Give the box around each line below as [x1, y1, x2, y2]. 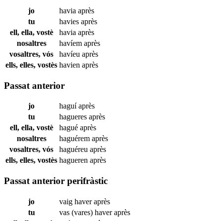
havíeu [59, 49, 82, 58]
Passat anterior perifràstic [4, 176, 108, 186]
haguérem [59, 134, 92, 143]
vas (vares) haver [59, 208, 114, 217]
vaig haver [59, 197, 94, 206]
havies [59, 17, 81, 26]
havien [59, 60, 82, 69]
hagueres [59, 112, 89, 121]
